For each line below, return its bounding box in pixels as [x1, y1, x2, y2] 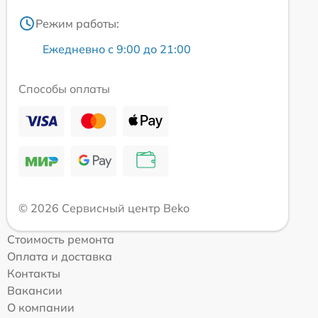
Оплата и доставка [7, 249, 112, 263]
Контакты [7, 266, 60, 280]
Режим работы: [35, 16, 119, 31]
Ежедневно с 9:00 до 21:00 [43, 42, 191, 56]
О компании [7, 300, 75, 314]
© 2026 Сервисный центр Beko [18, 201, 190, 215]
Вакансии [7, 283, 62, 297]
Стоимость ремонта [7, 232, 114, 246]
